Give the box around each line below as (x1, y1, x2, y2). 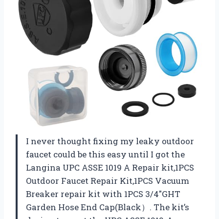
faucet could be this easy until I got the (26, 149, 185, 160)
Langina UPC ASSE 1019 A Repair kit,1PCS (26, 162, 194, 174)
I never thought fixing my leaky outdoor (26, 135, 194, 147)
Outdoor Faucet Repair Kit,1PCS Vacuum (26, 175, 189, 187)
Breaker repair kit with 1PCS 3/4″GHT (26, 188, 180, 200)
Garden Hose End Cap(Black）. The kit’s (26, 201, 189, 213)
